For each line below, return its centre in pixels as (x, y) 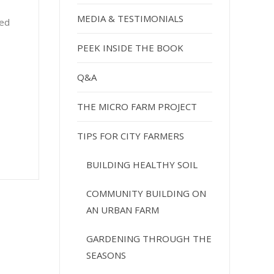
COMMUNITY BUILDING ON (146, 193)
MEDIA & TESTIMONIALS (131, 18)
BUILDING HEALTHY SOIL (142, 164)
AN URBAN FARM (123, 209)
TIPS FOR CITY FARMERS (131, 135)
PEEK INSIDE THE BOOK (131, 47)
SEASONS (106, 255)
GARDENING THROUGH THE (149, 238)
